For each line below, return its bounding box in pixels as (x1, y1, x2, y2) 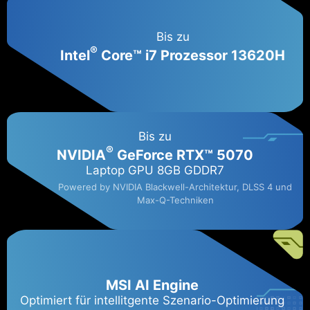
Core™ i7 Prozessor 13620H (98, 46, 285, 64)
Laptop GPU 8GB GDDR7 (86, 163, 224, 178)
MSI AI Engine (105, 276, 199, 293)
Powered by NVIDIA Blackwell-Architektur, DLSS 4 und (58, 181, 293, 193)
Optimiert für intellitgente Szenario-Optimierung (19, 293, 284, 307)
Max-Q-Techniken (136, 194, 214, 206)
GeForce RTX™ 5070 (113, 147, 253, 164)
